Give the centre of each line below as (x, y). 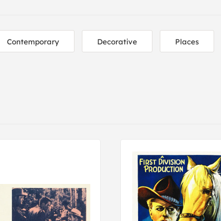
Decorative (117, 42)
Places (187, 42)
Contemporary (33, 42)
